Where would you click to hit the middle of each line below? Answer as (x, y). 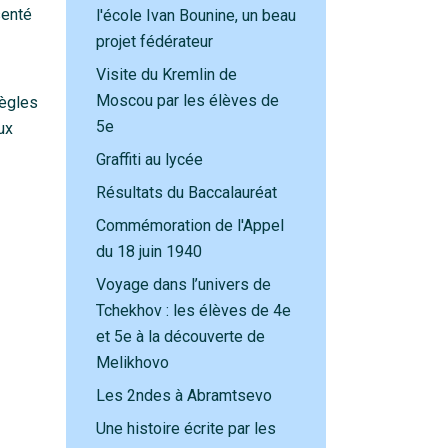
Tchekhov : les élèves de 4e (193, 310)
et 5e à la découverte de (180, 336)
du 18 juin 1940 (151, 251)
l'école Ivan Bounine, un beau (196, 15)
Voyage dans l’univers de (183, 284)
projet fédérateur (156, 41)
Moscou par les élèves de (187, 100)
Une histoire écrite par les (186, 428)
